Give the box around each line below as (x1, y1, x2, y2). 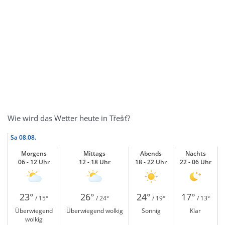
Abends (140, 149, 162, 158)
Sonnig (141, 206, 161, 215)
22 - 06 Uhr (179, 158, 211, 166)
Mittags (83, 149, 105, 158)
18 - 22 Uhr (135, 158, 167, 166)
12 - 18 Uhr (78, 158, 110, 166)
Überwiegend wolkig (66, 206, 123, 215)
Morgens (21, 149, 47, 158)
